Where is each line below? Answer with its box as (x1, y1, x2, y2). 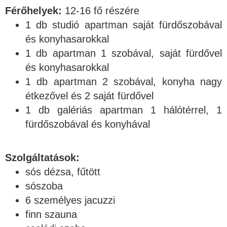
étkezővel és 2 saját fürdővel (25, 90, 154, 102)
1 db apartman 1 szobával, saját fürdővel (25, 48, 222, 59)
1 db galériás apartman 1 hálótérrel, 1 (25, 104, 222, 116)
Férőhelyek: (5, 5, 62, 17)
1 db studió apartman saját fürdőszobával (25, 19, 222, 31)
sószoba (25, 180, 63, 192)
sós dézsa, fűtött (25, 166, 100, 178)
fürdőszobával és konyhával (25, 119, 150, 130)
